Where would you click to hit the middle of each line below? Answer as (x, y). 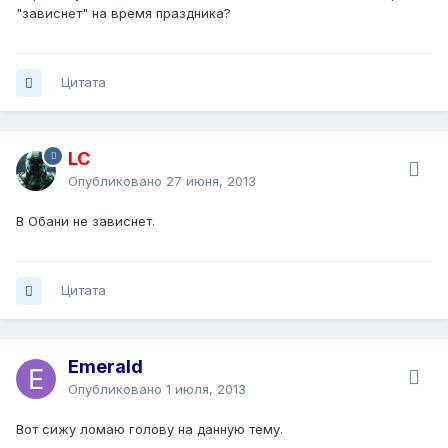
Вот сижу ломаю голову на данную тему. (149, 429)
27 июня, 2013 (211, 181)
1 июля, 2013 (206, 389)
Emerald (105, 367)
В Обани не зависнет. (85, 221)
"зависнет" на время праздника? (123, 13)
